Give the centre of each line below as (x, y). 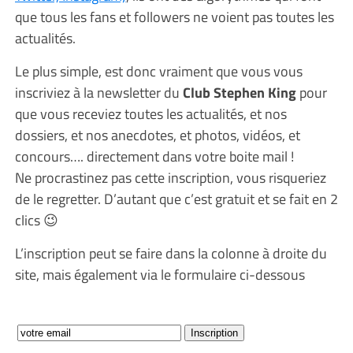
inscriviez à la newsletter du (98, 92)
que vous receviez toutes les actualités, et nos (150, 113)
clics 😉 (36, 219)
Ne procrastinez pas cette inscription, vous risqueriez (170, 177)
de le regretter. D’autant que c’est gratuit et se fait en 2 (176, 198)
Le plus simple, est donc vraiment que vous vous (158, 71)
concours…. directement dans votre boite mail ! (156, 156)
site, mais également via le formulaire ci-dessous (160, 274)
